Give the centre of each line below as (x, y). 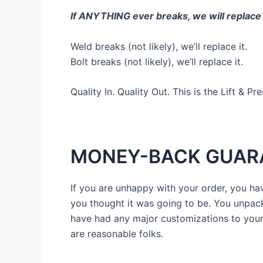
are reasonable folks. (117, 234)
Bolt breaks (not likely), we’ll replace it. (157, 61)
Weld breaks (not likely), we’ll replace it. (159, 46)
